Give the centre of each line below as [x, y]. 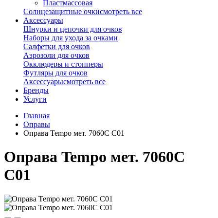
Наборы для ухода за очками [71, 37]
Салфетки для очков [57, 46]
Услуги [35, 99]
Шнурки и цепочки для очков [73, 29]
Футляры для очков [55, 73]
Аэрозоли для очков [56, 55]
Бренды [36, 90]
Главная [36, 115]
